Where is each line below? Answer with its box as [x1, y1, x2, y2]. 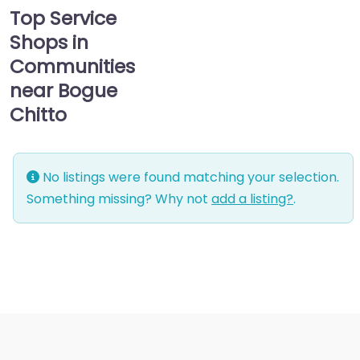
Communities [10, 53, 135, 80]
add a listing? [211, 190, 293, 209]
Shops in [10, 29, 88, 56]
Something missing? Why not [27, 190, 211, 209]
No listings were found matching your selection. [39, 168, 339, 187]
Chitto [10, 101, 67, 129]
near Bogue [10, 77, 117, 104]
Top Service [10, 5, 117, 32]
